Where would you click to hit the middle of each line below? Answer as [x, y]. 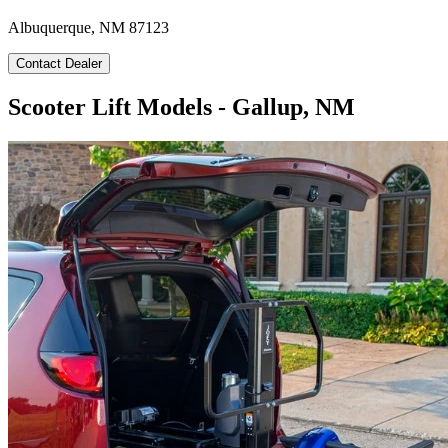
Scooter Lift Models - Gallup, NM [181, 106]
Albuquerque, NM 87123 [88, 27]
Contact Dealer [59, 63]
